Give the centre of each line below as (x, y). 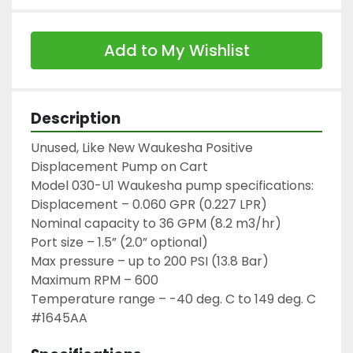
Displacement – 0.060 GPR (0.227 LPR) (149, 204)
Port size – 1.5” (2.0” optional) (119, 242)
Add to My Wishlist (176, 50)
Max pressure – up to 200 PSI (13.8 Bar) (150, 261)
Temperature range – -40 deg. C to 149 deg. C (173, 299)
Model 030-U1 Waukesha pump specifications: (172, 185)
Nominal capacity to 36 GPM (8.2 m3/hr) (156, 223)
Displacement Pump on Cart (119, 166)
